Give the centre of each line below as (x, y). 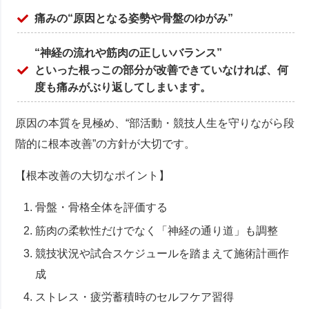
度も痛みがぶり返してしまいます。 (123, 88)
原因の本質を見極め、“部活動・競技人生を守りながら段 (155, 123)
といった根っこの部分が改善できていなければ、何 (162, 70)
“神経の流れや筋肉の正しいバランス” (129, 53)
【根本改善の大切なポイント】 (93, 176)
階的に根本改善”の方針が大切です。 (106, 144)
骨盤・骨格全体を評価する (102, 208)
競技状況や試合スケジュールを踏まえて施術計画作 (162, 253)
